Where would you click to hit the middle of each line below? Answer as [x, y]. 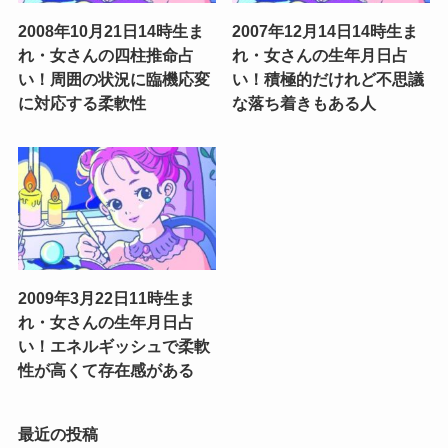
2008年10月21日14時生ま [110, 31]
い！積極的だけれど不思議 [328, 79]
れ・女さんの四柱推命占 [105, 55]
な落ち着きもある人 [304, 103]
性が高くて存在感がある [105, 369]
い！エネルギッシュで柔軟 [113, 345]
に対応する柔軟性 [81, 103]
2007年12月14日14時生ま [325, 31]
